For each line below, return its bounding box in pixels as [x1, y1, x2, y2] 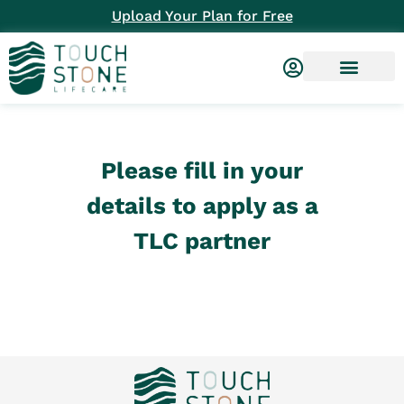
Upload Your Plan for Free [111, 7, 293, 24]
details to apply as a [86, 191, 318, 219]
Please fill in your [101, 156, 303, 184]
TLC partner [133, 226, 271, 254]
